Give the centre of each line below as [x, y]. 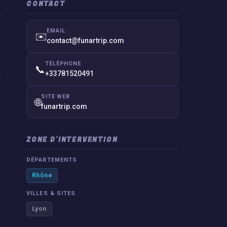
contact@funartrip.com [85, 41]
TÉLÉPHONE [63, 64]
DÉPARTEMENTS [52, 160]
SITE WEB [56, 97]
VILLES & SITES [51, 193]
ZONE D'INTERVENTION [72, 140]
